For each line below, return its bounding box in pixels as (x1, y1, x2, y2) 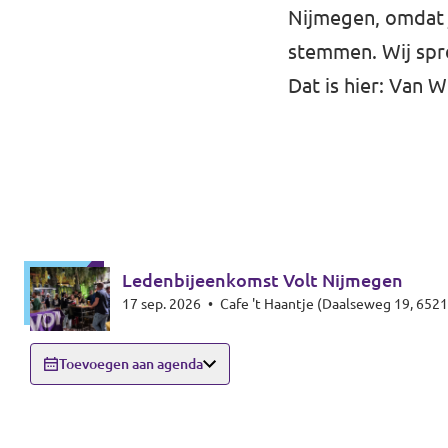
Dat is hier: (288, 74, 389, 97)
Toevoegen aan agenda (59, 356, 203, 372)
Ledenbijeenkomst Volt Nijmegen (122, 270, 403, 290)
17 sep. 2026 (122, 296, 204, 312)
